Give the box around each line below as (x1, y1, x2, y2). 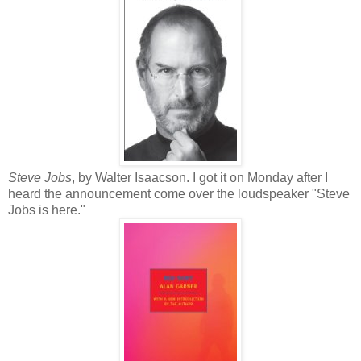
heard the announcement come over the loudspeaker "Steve (8, 187, 350, 201)
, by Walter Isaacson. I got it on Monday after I (72, 171, 328, 185)
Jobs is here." (8, 203, 85, 218)
